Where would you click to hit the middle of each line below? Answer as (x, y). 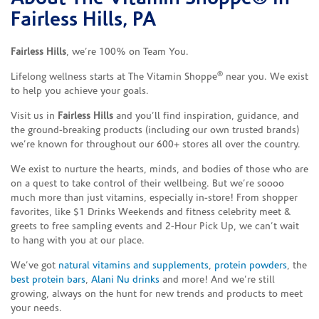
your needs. (36, 308)
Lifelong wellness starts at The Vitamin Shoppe (114, 77)
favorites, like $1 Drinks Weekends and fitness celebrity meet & (151, 212)
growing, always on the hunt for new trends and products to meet (157, 294)
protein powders (251, 266)
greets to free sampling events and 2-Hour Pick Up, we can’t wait (155, 226)
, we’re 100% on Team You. (127, 52)
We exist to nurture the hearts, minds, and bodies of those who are (159, 169)
